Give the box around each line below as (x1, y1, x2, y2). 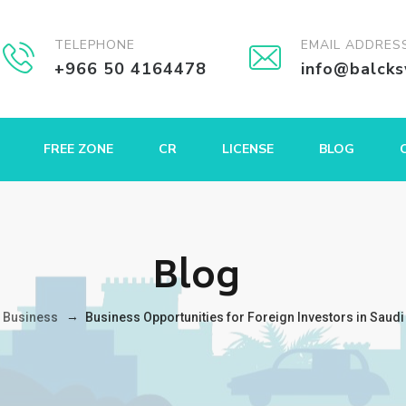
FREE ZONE (43, 140, 113, 158)
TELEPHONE (54, 36, 135, 53)
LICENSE (222, 140, 274, 158)
